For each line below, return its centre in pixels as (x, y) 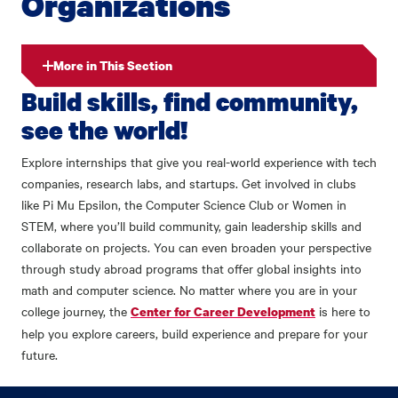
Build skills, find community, (190, 101)
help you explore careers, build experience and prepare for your (195, 333)
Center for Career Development (223, 311)
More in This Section (113, 65)
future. (40, 354)
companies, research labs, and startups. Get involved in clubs (189, 183)
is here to (343, 310)
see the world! (104, 129)
